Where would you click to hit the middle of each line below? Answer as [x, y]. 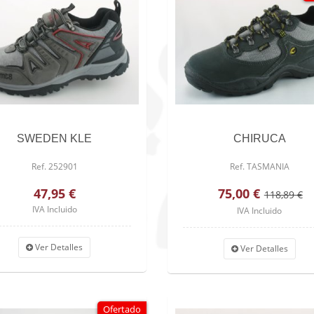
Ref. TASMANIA [259, 166]
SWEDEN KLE [55, 138]
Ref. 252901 [54, 166]
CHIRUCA [259, 138]
